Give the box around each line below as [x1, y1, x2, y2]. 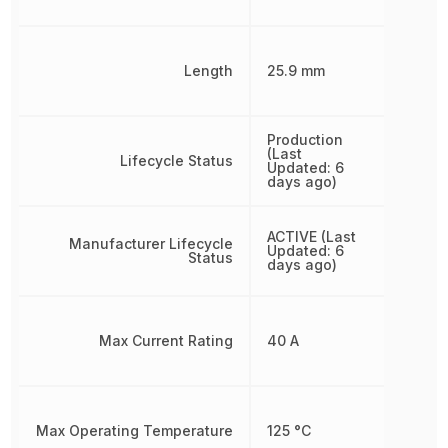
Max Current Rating [99, 331, 234, 349]
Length [184, 61, 234, 79]
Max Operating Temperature [36, 421, 234, 439]
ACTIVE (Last [267, 227, 357, 245]
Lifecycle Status [120, 151, 234, 169]
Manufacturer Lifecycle [69, 234, 234, 252]
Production [267, 130, 344, 148]
